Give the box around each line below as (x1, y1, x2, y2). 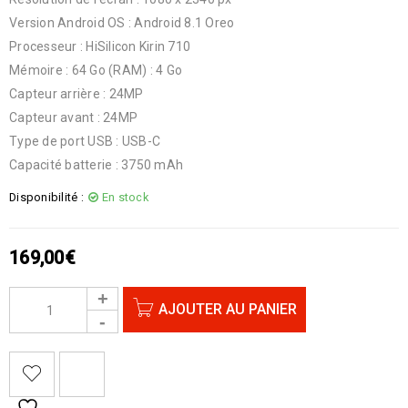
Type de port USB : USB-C (9, 134, 160, 148)
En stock (101, 190, 148, 204)
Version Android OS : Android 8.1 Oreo (9, 15, 235, 30)
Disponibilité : (9, 190, 84, 204)
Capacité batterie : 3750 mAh (9, 158, 183, 172)
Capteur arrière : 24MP (9, 87, 144, 101)
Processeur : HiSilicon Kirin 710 (9, 39, 190, 54)
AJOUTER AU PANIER (158, 301, 297, 318)
